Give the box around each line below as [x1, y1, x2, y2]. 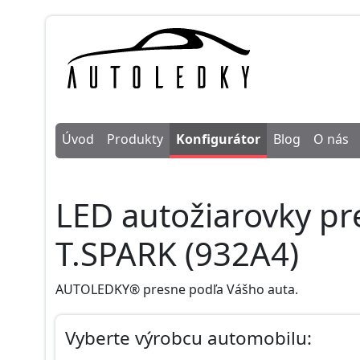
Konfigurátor [176, 129, 260, 148]
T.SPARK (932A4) [55, 231, 299, 276]
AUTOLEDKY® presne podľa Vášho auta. [55, 280, 298, 298]
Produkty [107, 129, 163, 148]
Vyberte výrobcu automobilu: [65, 325, 312, 350]
